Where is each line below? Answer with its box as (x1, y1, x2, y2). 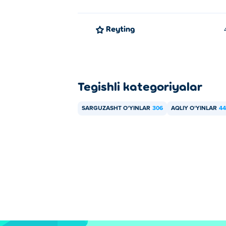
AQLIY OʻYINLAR (171, 105, 217, 111)
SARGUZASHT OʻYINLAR (82, 105, 150, 111)
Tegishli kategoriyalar (78, 79, 202, 93)
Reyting (111, 24, 135, 33)
